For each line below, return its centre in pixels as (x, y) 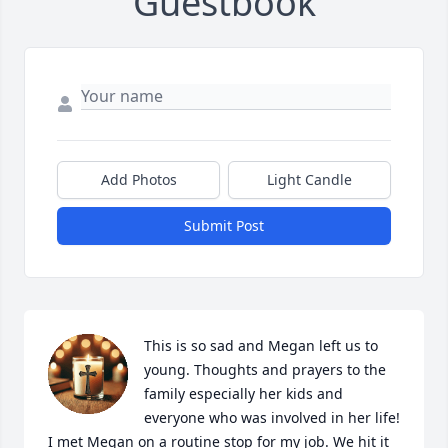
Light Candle (309, 180)
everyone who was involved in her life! (272, 418)
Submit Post (224, 226)
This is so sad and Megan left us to (261, 346)
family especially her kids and (243, 394)
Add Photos (138, 180)
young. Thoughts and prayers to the (265, 370)
